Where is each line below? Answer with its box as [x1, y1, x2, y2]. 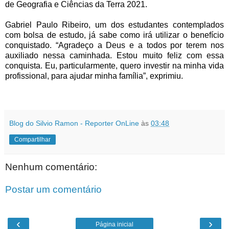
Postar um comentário [5, 184, 102, 195]
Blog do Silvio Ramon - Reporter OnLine [9, 119, 139, 128]
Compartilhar [14, 136, 51, 144]
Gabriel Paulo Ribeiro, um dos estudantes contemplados [5, 20, 224, 30]
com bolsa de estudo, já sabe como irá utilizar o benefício [5, 31, 224, 40]
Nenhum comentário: [5, 162, 97, 173]
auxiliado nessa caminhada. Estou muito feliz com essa [5, 51, 224, 60]
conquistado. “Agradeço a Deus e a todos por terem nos [5, 41, 224, 50]
